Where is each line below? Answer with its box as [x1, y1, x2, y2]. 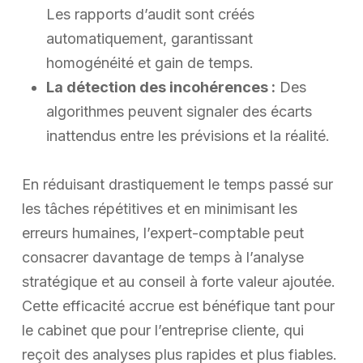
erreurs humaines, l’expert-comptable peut [21, 224, 304, 241]
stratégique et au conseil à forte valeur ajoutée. [21, 272, 335, 290]
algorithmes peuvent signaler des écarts [45, 102, 312, 120]
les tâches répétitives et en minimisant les [21, 199, 297, 217]
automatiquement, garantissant [45, 29, 253, 47]
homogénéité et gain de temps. [45, 53, 254, 71]
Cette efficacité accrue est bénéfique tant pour [21, 297, 335, 314]
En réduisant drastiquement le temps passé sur [21, 175, 333, 193]
